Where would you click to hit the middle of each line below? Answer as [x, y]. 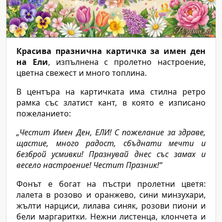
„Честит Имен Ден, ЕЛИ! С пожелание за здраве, [111, 133]
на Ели [32, 62]
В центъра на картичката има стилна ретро [111, 92]
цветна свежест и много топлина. [82, 73]
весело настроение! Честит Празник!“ [89, 165]
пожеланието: [44, 114]
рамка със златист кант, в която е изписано [111, 103]
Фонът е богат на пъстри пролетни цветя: [111, 184]
